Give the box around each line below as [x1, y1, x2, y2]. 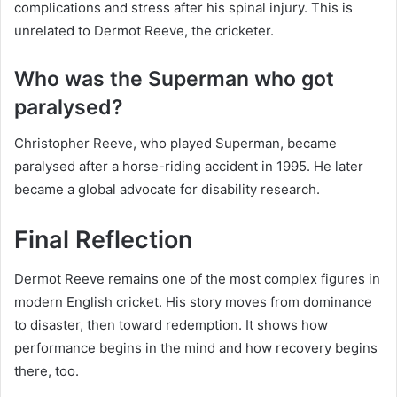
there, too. [14, 362, 79, 380]
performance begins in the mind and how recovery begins [14, 339, 378, 357]
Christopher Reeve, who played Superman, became [14, 134, 337, 152]
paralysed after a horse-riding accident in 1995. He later [14, 157, 363, 175]
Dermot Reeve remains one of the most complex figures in [14, 270, 380, 288]
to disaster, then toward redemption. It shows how [14, 316, 328, 334]
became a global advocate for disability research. [14, 180, 320, 198]
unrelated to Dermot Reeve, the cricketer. [14, 22, 274, 40]
